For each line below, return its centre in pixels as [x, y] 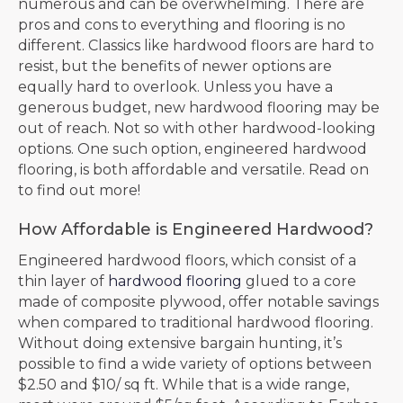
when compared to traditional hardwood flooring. [196, 322]
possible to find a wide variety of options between [195, 363]
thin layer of [63, 281]
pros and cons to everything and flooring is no [182, 24]
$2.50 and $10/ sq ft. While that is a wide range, [184, 384]
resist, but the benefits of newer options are [175, 66]
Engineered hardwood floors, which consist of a [187, 260]
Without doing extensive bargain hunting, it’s [180, 343]
